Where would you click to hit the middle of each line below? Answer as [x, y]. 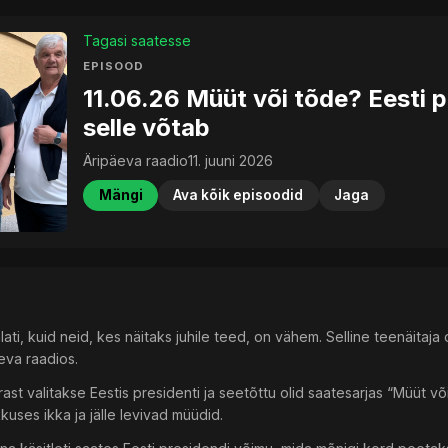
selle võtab [147, 127]
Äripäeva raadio [136, 161]
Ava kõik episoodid [238, 195]
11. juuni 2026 [231, 161]
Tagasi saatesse [137, 40]
